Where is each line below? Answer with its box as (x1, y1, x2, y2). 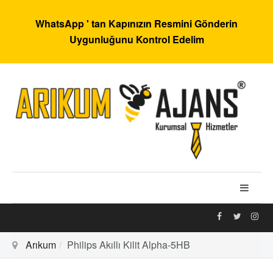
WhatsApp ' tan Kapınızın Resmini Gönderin (35, 16, 238, 30)
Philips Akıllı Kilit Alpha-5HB (67, 238, 190, 252)
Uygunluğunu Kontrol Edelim (69, 32, 204, 46)
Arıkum (26, 238, 56, 252)
